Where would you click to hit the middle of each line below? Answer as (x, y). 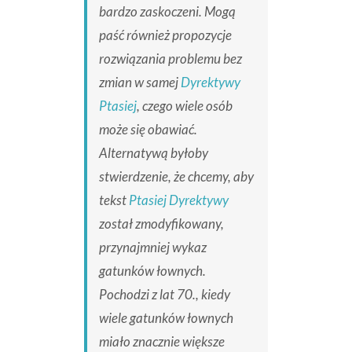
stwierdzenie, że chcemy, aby (176, 177)
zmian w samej (139, 82)
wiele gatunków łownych (166, 318)
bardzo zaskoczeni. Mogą (167, 12)
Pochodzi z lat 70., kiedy (164, 295)
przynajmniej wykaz (152, 247)
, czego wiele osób (184, 106)
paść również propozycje (165, 35)
